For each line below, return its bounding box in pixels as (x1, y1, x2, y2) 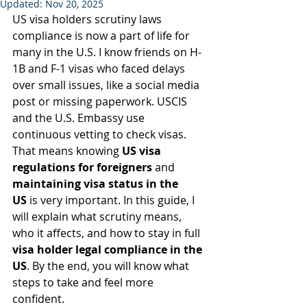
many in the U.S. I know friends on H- (12, 45, 201, 60)
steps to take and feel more (12, 275, 156, 290)
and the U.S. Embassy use (12, 110, 147, 125)
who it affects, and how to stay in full (12, 225, 203, 241)
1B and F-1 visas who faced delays (12, 61, 188, 76)
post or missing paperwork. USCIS (12, 94, 190, 109)
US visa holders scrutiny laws (12, 12, 164, 27)
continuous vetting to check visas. (12, 127, 189, 142)
